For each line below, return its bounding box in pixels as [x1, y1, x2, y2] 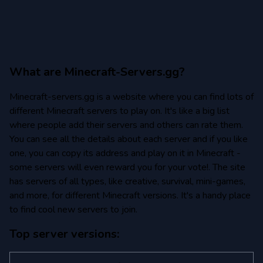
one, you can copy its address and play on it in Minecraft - [9, 147, 241, 160]
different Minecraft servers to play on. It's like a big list [9, 104, 230, 117]
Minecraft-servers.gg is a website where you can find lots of [9, 90, 254, 103]
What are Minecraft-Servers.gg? [9, 64, 185, 80]
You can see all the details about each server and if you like [9, 133, 248, 146]
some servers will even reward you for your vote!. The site [9, 161, 245, 174]
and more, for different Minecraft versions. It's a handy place [9, 189, 251, 202]
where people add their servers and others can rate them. [9, 119, 243, 131]
